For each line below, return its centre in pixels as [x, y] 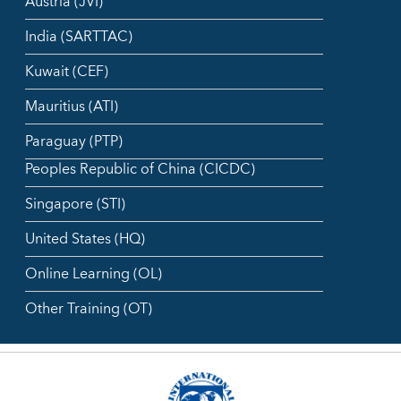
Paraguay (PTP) [74, 142]
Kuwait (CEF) [67, 72]
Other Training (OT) [89, 309]
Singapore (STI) [75, 205]
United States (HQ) [85, 239]
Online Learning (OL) [94, 274]
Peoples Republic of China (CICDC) [140, 170]
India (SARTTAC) [79, 37]
